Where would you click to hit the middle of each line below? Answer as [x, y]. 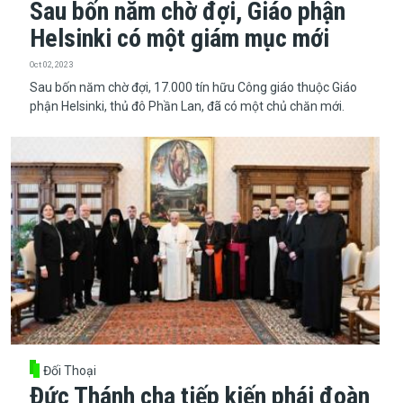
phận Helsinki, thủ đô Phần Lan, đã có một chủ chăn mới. [187, 106]
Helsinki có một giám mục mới [179, 38]
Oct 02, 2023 [51, 64]
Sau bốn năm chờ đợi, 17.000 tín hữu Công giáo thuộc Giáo [193, 87]
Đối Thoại [70, 371]
